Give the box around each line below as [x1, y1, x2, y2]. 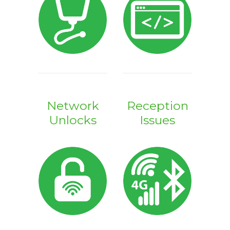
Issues [140, 112, 175, 127]
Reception [126, 98, 188, 113]
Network [46, 98, 99, 113]
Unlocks [49, 112, 97, 127]
